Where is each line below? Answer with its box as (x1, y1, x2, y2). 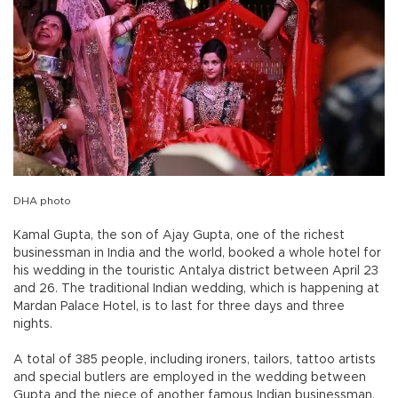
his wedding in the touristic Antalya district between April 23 (13, 264, 378, 277)
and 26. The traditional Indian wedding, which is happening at (13, 282, 379, 295)
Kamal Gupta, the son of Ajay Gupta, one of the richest (13, 228, 345, 242)
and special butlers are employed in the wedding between (13, 370, 366, 384)
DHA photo (13, 195, 71, 206)
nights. (13, 317, 56, 330)
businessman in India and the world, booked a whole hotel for (13, 246, 381, 259)
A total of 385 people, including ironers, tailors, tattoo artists (13, 353, 376, 366)
